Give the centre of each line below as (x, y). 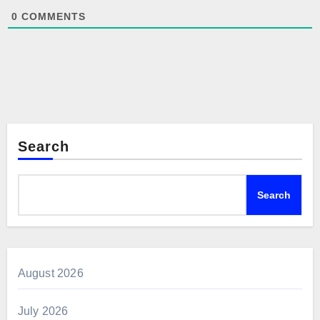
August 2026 (50, 273)
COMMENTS (51, 16)
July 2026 (43, 311)
